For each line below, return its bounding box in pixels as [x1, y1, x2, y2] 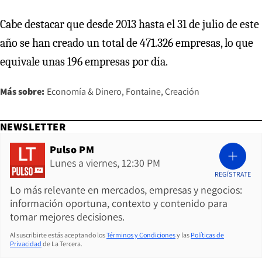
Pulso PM [50, 143, 95, 157]
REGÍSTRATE [214, 170, 251, 179]
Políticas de [191, 230, 224, 240]
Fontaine [126, 85, 161, 98]
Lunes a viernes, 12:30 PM [50, 156, 160, 170]
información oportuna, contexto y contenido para [10, 196, 227, 211]
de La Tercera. [43, 239, 82, 249]
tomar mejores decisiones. [10, 210, 125, 224]
